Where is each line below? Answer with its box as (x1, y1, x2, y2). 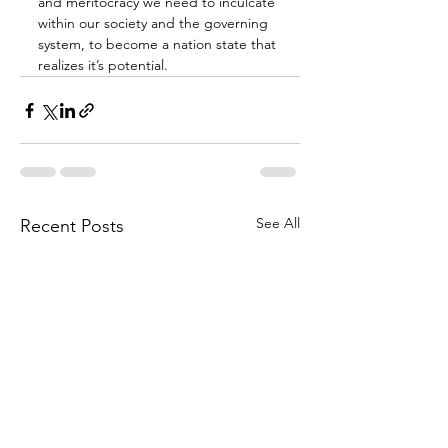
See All (256, 214, 300, 233)
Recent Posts (20, 215, 124, 238)
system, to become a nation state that (38, 35, 280, 54)
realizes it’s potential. (38, 56, 168, 75)
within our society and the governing (38, 14, 272, 33)
